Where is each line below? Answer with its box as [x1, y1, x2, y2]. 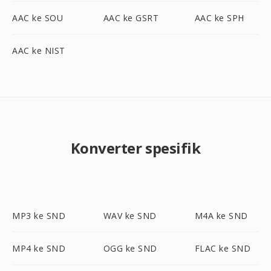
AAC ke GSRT [103, 12, 159, 24]
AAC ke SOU [12, 12, 63, 24]
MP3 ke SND [12, 210, 65, 221]
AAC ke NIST [12, 45, 65, 56]
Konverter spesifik [70, 138, 201, 158]
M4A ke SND [194, 210, 248, 221]
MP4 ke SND [12, 243, 65, 254]
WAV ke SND [103, 210, 157, 221]
